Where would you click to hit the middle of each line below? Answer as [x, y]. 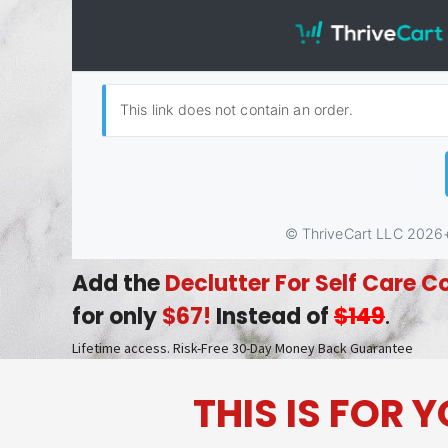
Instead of [272, 316]
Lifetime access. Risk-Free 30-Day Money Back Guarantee [242, 348]
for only [117, 316]
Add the [118, 283]
